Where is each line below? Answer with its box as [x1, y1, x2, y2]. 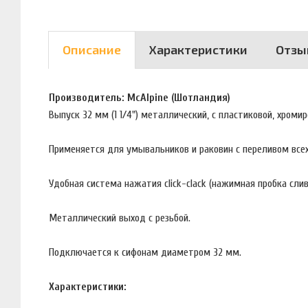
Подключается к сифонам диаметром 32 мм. [49, 245, 241, 258]
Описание [63, 42, 121, 58]
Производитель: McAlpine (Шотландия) [49, 91, 230, 104]
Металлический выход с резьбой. [49, 211, 190, 224]
